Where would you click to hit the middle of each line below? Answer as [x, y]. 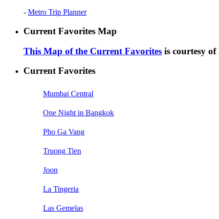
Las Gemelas [63, 208]
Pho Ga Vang [64, 132]
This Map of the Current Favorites [93, 51]
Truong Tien [62, 151]
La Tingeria [61, 189]
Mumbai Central [68, 94]
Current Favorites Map [70, 31]
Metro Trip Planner [57, 12]
